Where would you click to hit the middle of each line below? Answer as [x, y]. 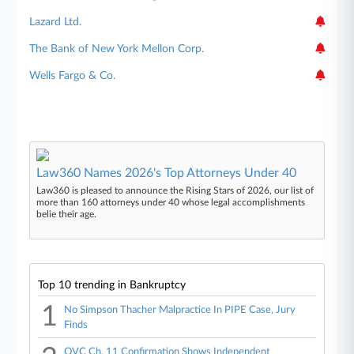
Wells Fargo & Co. [73, 75]
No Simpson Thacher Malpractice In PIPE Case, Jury [180, 310]
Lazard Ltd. [56, 22]
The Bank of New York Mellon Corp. [117, 49]
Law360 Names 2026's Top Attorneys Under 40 [167, 173]
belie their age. [67, 214]
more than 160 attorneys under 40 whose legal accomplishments [171, 202]
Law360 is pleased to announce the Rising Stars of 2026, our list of [175, 190]
